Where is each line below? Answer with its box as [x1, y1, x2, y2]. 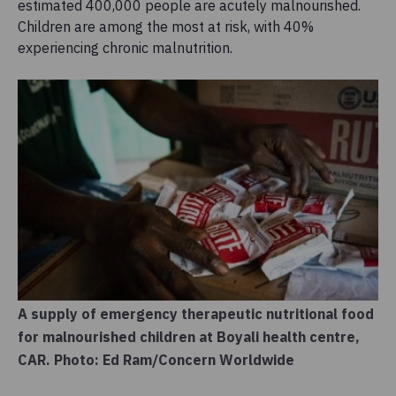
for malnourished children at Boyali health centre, [18, 327, 360, 346]
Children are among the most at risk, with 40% [18, 18, 314, 36]
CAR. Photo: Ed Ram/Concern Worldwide [18, 350, 294, 369]
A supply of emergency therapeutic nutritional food [18, 304, 374, 323]
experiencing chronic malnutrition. [18, 39, 232, 57]
